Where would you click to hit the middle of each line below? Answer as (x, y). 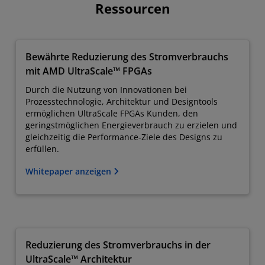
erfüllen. (42, 148)
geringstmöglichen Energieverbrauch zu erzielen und (131, 125)
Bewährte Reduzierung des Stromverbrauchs (127, 56)
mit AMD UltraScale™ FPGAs (89, 71)
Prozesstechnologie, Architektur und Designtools (122, 101)
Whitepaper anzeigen (70, 171)
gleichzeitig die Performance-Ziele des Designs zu (124, 137)
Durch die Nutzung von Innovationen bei (106, 89)
